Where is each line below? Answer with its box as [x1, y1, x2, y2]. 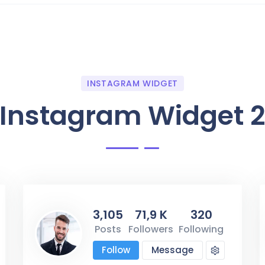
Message [151, 243, 193, 256]
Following [179, 222, 224, 236]
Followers [128, 222, 173, 236]
